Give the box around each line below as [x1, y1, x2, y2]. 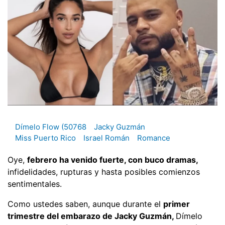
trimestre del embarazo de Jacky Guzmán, [8, 210, 176, 221]
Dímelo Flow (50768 [15, 122, 86, 132]
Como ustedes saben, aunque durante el [8, 198, 163, 209]
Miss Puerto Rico [15, 133, 76, 143]
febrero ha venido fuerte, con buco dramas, [27, 154, 198, 165]
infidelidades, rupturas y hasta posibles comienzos [8, 166, 200, 177]
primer [163, 198, 190, 209]
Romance [137, 133, 170, 143]
